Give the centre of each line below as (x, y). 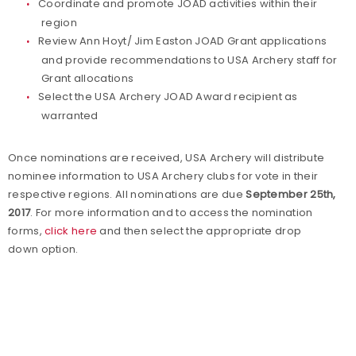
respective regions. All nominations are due (127, 194)
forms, (27, 231)
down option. (43, 249)
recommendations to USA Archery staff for (224, 60)
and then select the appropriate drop (199, 231)
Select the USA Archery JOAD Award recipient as (168, 97)
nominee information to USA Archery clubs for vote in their (163, 176)
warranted (70, 116)
